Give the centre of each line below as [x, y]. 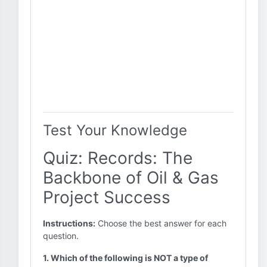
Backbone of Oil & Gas [131, 178]
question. [61, 236]
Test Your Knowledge [115, 130]
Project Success [107, 197]
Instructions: [69, 223]
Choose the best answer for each [161, 223]
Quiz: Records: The [118, 158]
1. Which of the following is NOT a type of [125, 258]
